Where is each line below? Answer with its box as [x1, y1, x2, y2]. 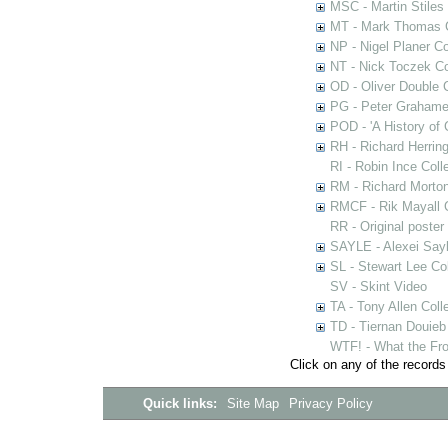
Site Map [226, 396, 283, 411]
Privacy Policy [289, 396, 374, 411]
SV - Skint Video [329, 279, 427, 294]
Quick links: [142, 396, 221, 411]
